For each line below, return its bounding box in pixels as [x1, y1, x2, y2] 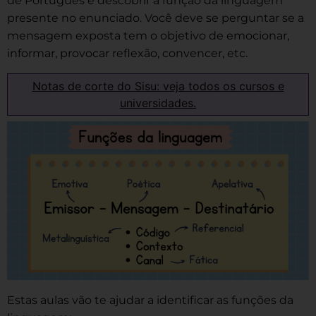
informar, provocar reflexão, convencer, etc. [7, 47, 248, 60]
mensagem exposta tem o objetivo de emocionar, [7, 29, 289, 42]
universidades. [120, 96, 196, 110]
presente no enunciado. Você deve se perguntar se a [7, 11, 304, 25]
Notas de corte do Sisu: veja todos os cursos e [32, 79, 284, 93]
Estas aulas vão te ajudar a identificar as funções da [7, 293, 293, 307]
